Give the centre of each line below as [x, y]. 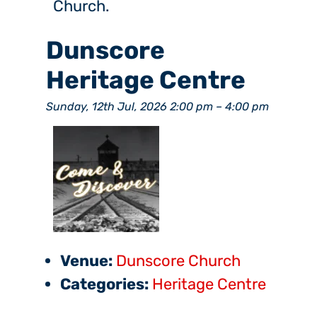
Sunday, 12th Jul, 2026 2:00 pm [129, 107]
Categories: [104, 284]
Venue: [86, 261]
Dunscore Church [178, 261]
